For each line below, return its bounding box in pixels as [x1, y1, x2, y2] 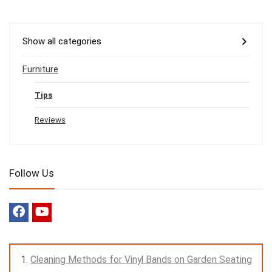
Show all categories [22, 35, 101, 47]
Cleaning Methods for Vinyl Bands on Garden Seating [30, 253, 252, 265]
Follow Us [9, 166, 54, 179]
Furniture [22, 63, 58, 75]
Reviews [35, 114, 66, 124]
